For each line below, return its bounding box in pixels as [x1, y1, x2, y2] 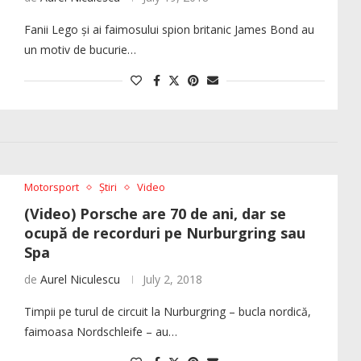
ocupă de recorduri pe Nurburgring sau [23, 223, 305, 243]
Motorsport [23, 180, 79, 195]
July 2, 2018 [142, 272, 202, 288]
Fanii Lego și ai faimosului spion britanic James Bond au [23, 22, 314, 38]
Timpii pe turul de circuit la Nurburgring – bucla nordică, [23, 304, 311, 320]
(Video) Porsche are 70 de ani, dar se [23, 204, 286, 224]
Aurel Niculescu [39, 272, 120, 288]
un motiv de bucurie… [23, 42, 136, 58]
